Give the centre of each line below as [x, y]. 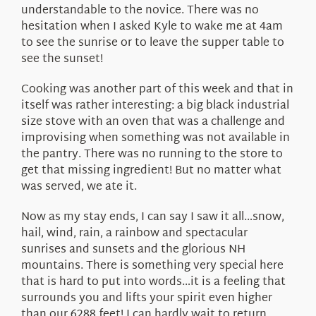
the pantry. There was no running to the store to [152, 154]
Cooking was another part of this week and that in [157, 90]
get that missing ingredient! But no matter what [151, 171]
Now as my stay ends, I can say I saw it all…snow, [152, 217]
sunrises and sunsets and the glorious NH [133, 250]
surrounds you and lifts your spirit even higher [146, 298]
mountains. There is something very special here [152, 266]
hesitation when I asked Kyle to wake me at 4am [152, 27]
